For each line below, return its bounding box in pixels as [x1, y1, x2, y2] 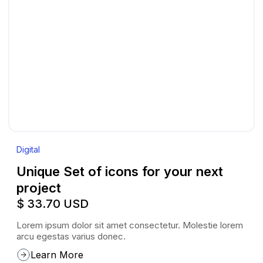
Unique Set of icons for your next [16, 164, 223, 180]
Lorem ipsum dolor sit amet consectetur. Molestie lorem [16, 220, 243, 231]
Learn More [31, 249, 83, 261]
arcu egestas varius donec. [16, 231, 126, 242]
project [16, 180, 61, 196]
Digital [16, 144, 40, 155]
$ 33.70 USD [16, 197, 89, 211]
